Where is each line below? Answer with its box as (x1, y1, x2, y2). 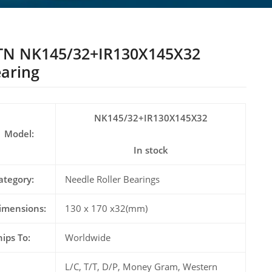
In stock (133, 144, 168, 157)
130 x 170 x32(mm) (65, 202, 148, 215)
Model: (4, 127, 35, 140)
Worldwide (65, 231, 111, 244)
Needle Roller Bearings (65, 173, 160, 186)
